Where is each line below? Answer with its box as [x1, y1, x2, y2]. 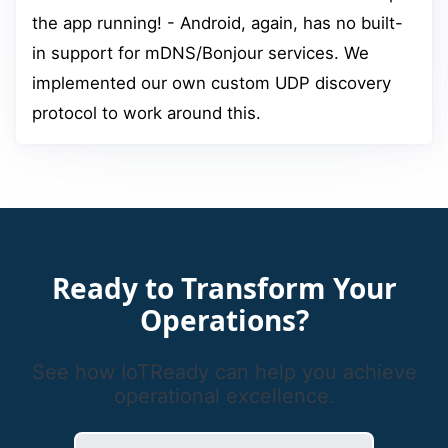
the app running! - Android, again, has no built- [32, 12, 403, 33]
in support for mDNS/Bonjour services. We [32, 42, 369, 63]
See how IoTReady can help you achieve [31, 359, 417, 384]
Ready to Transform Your [51, 268, 397, 307]
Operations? [139, 300, 309, 339]
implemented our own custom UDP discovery [32, 72, 391, 93]
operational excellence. [113, 383, 335, 408]
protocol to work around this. [32, 102, 261, 123]
